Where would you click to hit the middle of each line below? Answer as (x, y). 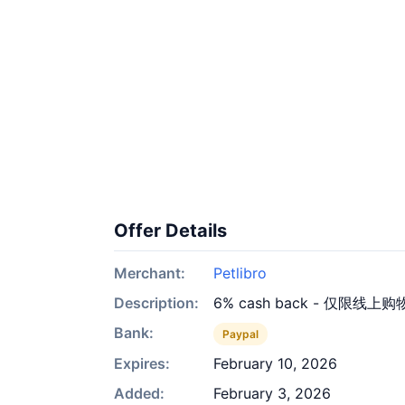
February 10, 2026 (275, 363)
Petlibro (240, 273)
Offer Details (170, 231)
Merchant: (150, 273)
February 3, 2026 (272, 393)
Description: (156, 303)
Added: (139, 393)
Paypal (240, 334)
